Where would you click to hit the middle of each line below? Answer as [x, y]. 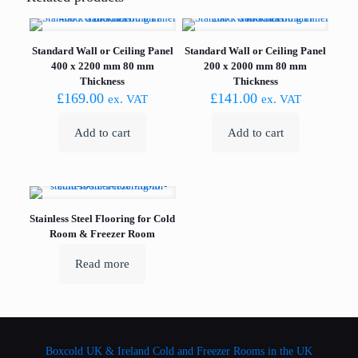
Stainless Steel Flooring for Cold [103, 219]
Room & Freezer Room [103, 234]
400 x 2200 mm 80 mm [102, 66]
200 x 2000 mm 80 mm [255, 66]
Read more [103, 264]
